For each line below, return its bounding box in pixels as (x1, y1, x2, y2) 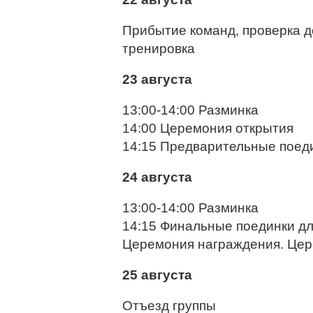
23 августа (122, 72, 192, 87)
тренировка (122, 41, 195, 56)
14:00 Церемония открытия (122, 121, 293, 136)
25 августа (122, 268, 192, 282)
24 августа (122, 170, 192, 184)
